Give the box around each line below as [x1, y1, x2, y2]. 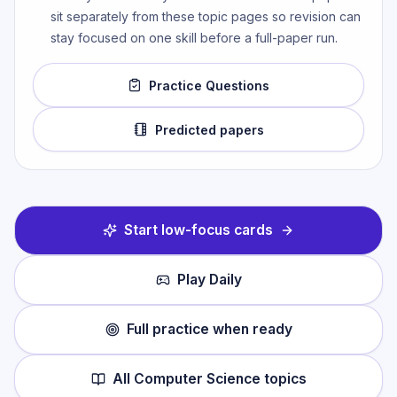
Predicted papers [154, 121, 264, 137]
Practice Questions [149, 77, 269, 93]
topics [260, 370, 307, 388]
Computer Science [133, 370, 261, 388]
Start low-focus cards [124, 222, 273, 239]
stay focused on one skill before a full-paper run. [51, 30, 338, 46]
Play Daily [176, 271, 242, 289]
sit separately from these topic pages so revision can [51, 9, 361, 25]
